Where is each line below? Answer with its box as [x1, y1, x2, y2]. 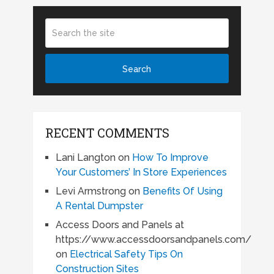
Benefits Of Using [142, 185, 223, 197]
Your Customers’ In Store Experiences [55, 166, 227, 178]
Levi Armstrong [55, 185, 126, 197]
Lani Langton [55, 152, 116, 163]
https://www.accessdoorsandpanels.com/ [55, 234, 251, 245]
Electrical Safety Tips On [69, 248, 183, 260]
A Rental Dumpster [55, 200, 143, 212]
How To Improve [131, 152, 209, 163]
